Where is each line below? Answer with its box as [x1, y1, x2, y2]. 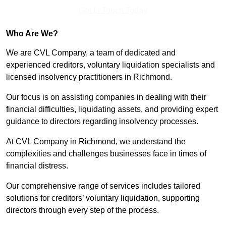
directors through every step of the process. [6, 206, 161, 215]
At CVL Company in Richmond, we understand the [6, 137, 186, 146]
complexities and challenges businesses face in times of [6, 149, 206, 158]
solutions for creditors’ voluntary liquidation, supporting [6, 194, 200, 203]
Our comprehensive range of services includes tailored [6, 182, 200, 191]
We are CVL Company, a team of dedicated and [6, 48, 176, 58]
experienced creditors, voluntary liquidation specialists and [6, 61, 215, 70]
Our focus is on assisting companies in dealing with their [6, 93, 206, 102]
